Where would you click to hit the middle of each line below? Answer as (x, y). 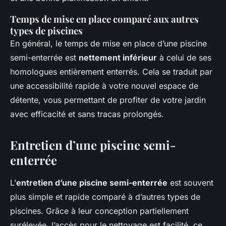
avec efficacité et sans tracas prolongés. (87, 114)
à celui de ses (184, 58)
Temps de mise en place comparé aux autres (104, 19)
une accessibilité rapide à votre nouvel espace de (104, 86)
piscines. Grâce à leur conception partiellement (99, 211)
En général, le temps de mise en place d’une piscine (108, 44)
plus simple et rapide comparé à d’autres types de (105, 197)
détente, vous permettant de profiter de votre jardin (108, 100)
